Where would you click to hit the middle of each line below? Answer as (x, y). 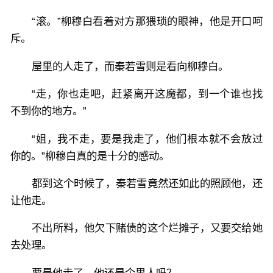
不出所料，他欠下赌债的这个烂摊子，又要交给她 (147, 228)
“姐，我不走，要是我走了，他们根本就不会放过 (147, 139)
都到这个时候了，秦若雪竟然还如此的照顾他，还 (147, 183)
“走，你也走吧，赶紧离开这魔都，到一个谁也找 (147, 94)
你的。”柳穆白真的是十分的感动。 (90, 156)
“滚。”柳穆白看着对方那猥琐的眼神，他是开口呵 (147, 22)
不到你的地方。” (49, 111)
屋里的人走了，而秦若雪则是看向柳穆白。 (130, 66)
